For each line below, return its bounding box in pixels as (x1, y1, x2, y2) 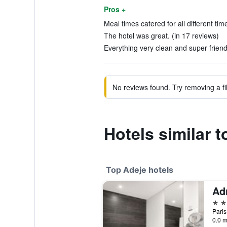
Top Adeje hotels (105, 165, 173, 175)
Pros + (103, 4, 126, 14)
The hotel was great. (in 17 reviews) (103, 30, 219, 41)
